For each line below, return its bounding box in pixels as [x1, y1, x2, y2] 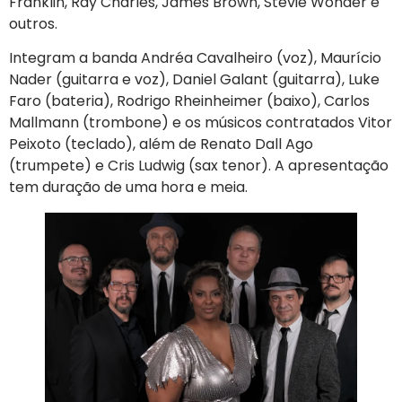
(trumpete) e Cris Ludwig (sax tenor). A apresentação [9, 155, 389, 177]
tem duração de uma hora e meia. [9, 177, 251, 198]
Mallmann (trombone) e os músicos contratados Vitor [9, 112, 392, 134]
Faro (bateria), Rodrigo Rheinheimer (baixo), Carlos [9, 91, 370, 112]
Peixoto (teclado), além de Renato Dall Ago [9, 134, 313, 155]
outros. [9, 13, 61, 34]
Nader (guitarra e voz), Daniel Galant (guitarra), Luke [9, 69, 380, 91]
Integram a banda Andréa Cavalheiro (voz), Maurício [9, 48, 381, 69]
